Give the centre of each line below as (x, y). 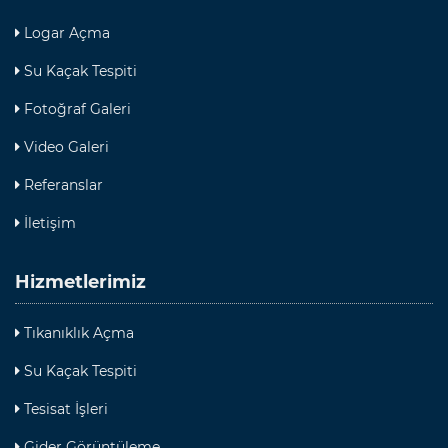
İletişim (48, 223)
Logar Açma (65, 33)
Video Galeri (64, 147)
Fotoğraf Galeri (75, 109)
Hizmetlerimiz (80, 282)
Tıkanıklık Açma (77, 333)
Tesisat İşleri (64, 409)
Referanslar (61, 185)
